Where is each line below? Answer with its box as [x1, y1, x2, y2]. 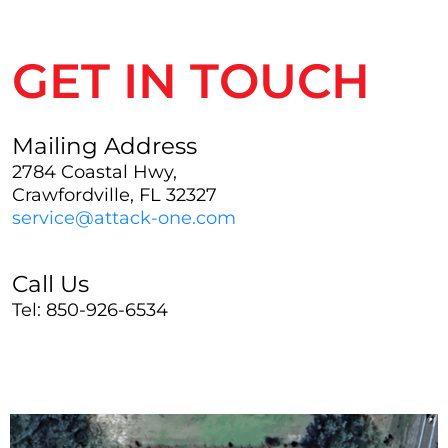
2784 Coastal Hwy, [12, 161, 177, 183]
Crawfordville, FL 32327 [12, 184, 217, 206]
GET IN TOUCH [12, 52, 370, 110]
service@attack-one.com [12, 207, 236, 229]
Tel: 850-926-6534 [12, 299, 168, 321]
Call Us [12, 270, 89, 298]
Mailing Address [12, 132, 197, 160]
